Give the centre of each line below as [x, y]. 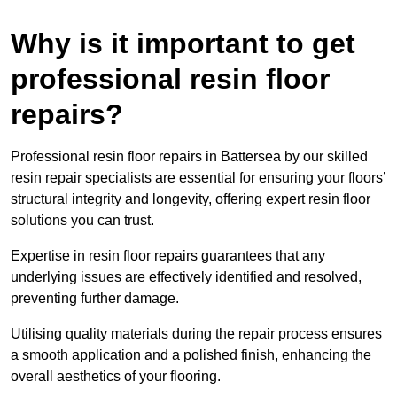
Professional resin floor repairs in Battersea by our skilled [189, 157]
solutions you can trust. [82, 221]
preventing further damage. [97, 299]
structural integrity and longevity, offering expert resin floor [191, 199]
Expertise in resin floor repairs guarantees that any [168, 256]
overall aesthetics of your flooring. [116, 377]
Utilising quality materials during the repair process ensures [196, 334]
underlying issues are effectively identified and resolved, [186, 277]
